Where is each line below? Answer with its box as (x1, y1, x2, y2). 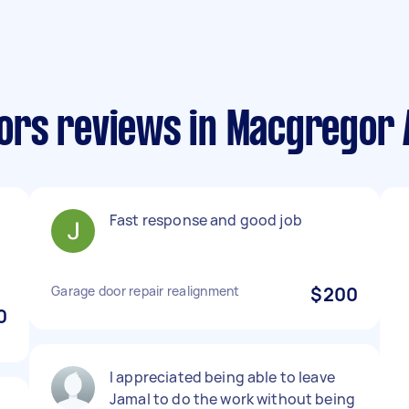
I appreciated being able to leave (110, 367, 335, 387)
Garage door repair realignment (51, 282, 240, 299)
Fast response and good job (110, 210, 302, 230)
